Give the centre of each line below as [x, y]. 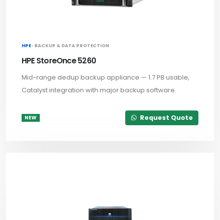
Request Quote [165, 118]
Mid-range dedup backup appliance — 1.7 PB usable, [106, 77]
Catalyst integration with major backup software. [99, 90]
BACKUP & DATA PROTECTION [72, 45]
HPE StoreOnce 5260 [59, 60]
